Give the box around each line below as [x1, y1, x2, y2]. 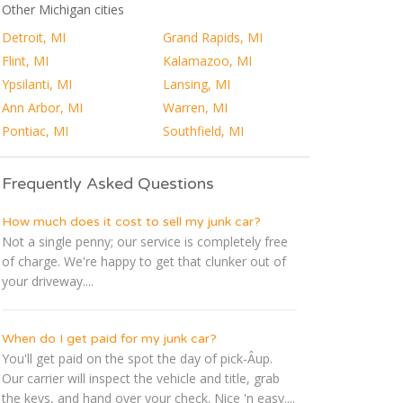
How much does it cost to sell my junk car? [2, 214, 261, 230]
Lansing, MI [162, 76, 230, 94]
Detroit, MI [2, 29, 66, 47]
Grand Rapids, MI [162, 29, 263, 47]
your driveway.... [2, 273, 94, 291]
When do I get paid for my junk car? [2, 331, 217, 347]
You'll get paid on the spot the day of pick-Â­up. [2, 350, 273, 368]
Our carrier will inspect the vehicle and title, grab [2, 370, 280, 388]
